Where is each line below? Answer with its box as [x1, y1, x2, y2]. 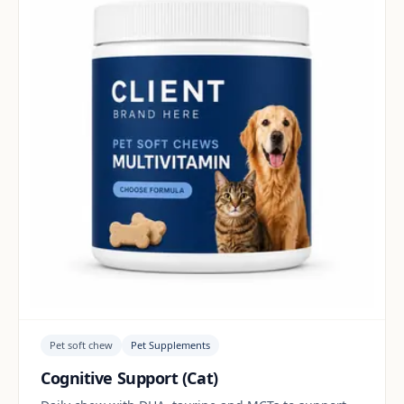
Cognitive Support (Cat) [41, 366, 218, 389]
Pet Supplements [131, 337, 210, 352]
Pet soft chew [50, 337, 113, 352]
